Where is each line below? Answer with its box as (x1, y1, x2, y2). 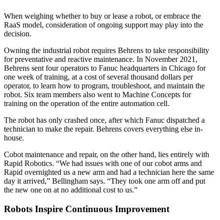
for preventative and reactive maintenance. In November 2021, (4, 55, 197, 64)
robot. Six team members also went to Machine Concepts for (4, 90, 191, 99)
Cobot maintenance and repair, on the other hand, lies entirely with (4, 150, 209, 159)
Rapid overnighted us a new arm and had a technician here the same (4, 168, 214, 177)
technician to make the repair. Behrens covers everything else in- (4, 125, 203, 134)
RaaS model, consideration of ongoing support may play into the (4, 21, 203, 29)
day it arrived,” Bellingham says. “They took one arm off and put (4, 177, 205, 186)
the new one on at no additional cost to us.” (4, 186, 137, 194)
